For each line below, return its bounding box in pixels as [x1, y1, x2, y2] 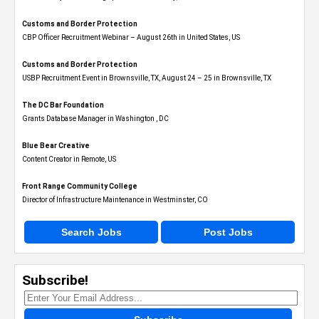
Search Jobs [61, 226, 122, 238]
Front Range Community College [22, 182, 137, 190]
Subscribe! [22, 272, 88, 288]
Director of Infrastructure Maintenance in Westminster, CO [22, 196, 208, 204]
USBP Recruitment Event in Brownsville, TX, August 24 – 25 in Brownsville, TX [22, 74, 271, 82]
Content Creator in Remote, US [22, 155, 116, 163]
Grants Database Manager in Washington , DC [22, 115, 169, 122]
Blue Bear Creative [22, 142, 90, 150]
